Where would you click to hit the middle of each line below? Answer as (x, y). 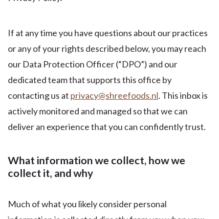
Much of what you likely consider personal (87, 204)
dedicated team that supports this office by (90, 80)
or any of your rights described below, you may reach (107, 48)
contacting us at (39, 95)
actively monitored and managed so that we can (98, 111)
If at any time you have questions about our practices (108, 33)
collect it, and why (51, 173)
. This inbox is (183, 95)
